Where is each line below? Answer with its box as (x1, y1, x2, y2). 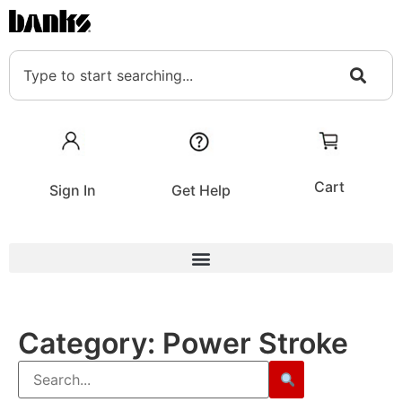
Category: (18, 326, 162, 362)
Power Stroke (162, 326, 348, 362)
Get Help (170, 181, 231, 200)
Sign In (49, 181, 97, 200)
